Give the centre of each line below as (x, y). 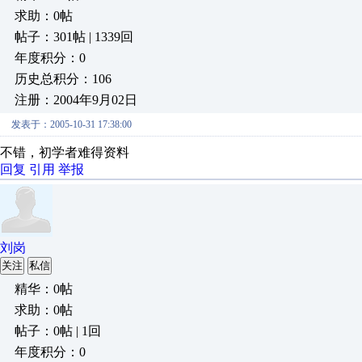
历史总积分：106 (63, 79)
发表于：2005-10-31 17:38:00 (72, 124)
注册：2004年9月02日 (76, 100)
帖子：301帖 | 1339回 (74, 37)
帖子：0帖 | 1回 (58, 331)
